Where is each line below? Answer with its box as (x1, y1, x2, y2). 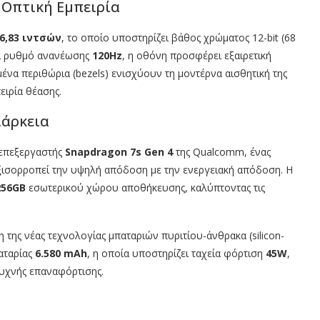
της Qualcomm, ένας (173, 145, 271, 159)
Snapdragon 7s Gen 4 (65, 145, 173, 159)
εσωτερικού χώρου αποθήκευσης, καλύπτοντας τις (26, 181, 265, 195)
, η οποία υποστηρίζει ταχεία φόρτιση (87, 246, 266, 261)
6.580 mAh (35, 246, 87, 261)
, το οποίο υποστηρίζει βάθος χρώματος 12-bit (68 (61, 31, 296, 45)
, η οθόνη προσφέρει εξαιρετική (122, 49, 271, 63)
